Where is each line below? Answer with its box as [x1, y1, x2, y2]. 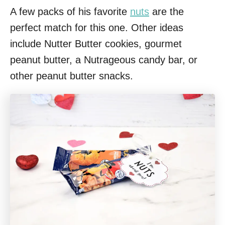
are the [149, 6, 184, 17]
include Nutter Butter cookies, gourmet [10, 38, 182, 49]
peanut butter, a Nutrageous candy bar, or [10, 54, 197, 65]
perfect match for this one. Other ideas [10, 22, 183, 33]
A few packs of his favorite [10, 6, 130, 17]
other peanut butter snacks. [10, 70, 133, 81]
